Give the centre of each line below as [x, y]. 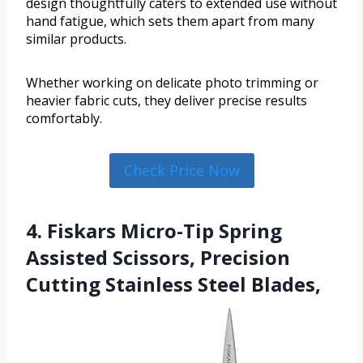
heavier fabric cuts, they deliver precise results [167, 101]
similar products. [76, 39]
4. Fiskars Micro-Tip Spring [154, 230]
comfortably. [64, 119]
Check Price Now [181, 171]
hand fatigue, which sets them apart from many [170, 21]
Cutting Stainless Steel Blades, [173, 284]
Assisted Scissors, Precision [158, 257]
